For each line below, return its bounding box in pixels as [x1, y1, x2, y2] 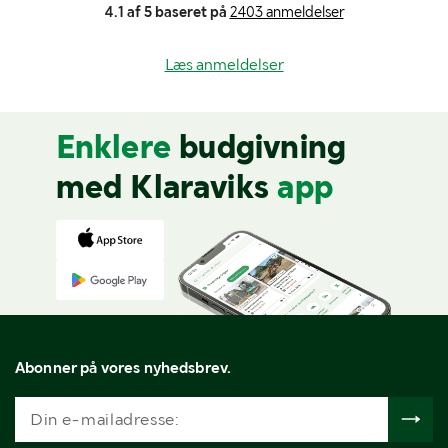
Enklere [55, 127, 180, 166]
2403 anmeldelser [229, 2, 344, 21]
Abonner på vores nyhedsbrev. [15, 357, 232, 377]
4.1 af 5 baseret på [104, 2, 227, 21]
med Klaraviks [55, 167, 270, 206]
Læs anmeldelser [164, 54, 284, 74]
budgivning [179, 127, 347, 166]
